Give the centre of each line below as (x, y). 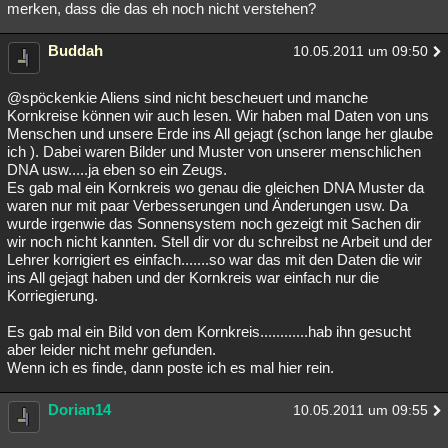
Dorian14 (79, 409)
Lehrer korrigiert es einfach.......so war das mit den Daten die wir (214, 259)
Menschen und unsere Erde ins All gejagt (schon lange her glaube (220, 133)
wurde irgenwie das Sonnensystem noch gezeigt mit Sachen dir (214, 223)
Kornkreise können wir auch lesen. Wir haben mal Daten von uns (218, 115)
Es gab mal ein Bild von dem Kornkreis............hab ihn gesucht (209, 331)
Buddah (75, 50)
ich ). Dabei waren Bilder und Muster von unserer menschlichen (214, 151)
